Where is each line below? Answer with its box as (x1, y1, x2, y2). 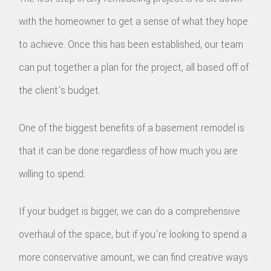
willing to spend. (19, 166, 86, 181)
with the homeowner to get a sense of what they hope (19, 14, 249, 28)
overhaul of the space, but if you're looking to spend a (19, 227, 247, 241)
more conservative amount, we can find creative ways (19, 250, 249, 264)
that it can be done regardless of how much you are (19, 143, 238, 158)
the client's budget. (19, 83, 101, 97)
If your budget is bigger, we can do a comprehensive (19, 204, 241, 218)
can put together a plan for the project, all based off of (19, 60, 249, 74)
